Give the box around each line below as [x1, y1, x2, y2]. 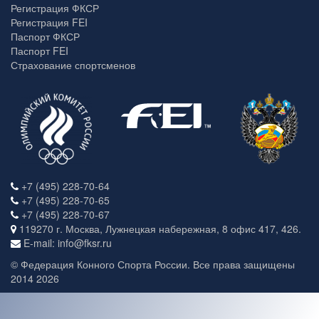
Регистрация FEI [11, 15, 88, 29]
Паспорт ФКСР [11, 29, 80, 43]
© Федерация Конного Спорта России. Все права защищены [11, 257, 295, 271]
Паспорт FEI [11, 43, 68, 58]
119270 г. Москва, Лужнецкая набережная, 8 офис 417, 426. [16, 221, 301, 236]
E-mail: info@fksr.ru [21, 236, 112, 250]
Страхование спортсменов [11, 58, 135, 72]
